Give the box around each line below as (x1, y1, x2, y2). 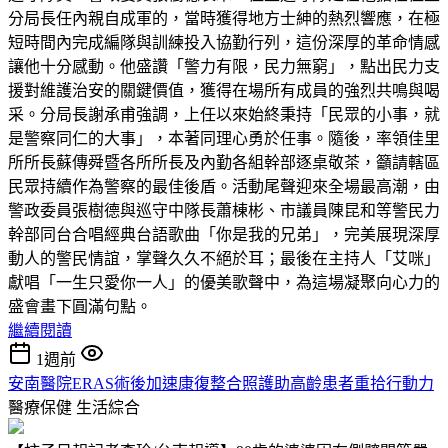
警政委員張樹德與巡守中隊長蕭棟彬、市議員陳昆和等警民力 (8, 201, 440, 219)
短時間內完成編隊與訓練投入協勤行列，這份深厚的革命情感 (8, 33, 440, 51)
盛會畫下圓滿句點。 (8, 297, 152, 315)
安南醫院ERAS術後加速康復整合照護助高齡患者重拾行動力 (8, 374, 434, 392)
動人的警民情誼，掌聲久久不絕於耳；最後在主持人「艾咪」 (8, 249, 440, 267)
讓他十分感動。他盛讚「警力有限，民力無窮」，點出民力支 (8, 57, 440, 75)
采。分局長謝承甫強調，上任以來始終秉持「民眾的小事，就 (8, 105, 440, 123)
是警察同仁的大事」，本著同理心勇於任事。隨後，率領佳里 (8, 129, 440, 147)
